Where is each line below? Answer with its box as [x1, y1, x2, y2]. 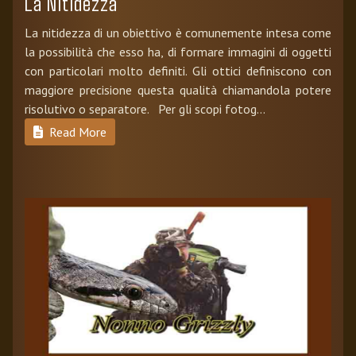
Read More [46, 123, 106, 140]
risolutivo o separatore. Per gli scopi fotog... [25, 100, 265, 117]
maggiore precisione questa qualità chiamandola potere [25, 81, 331, 98]
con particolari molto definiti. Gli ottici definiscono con [25, 62, 331, 79]
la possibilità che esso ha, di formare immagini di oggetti [25, 43, 331, 60]
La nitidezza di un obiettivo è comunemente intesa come [25, 24, 331, 41]
